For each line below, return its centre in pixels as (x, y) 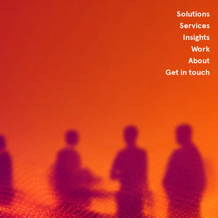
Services (195, 26)
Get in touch (188, 73)
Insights (196, 37)
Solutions (193, 14)
